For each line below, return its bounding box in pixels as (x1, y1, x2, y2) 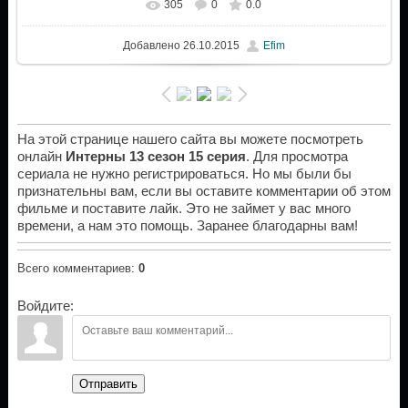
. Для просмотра (245, 149, 348, 165)
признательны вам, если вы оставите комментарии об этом (16, 184, 391, 199)
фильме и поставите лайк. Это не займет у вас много (16, 201, 351, 217)
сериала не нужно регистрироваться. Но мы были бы (16, 167, 352, 182)
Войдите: (16, 299, 74, 314)
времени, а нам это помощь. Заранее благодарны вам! (16, 219, 358, 234)
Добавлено (122, 38, 180, 52)
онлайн (16, 149, 66, 165)
